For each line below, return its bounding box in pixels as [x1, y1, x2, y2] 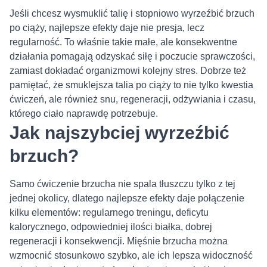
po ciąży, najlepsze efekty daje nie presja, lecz [10, 22, 204, 33]
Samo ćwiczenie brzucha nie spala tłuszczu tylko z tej [10, 178, 235, 189]
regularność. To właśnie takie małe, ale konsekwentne [10, 36, 237, 47]
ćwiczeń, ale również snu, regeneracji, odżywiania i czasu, [10, 94, 256, 104]
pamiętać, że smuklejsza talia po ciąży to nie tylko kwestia [10, 79, 253, 90]
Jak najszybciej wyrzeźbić [10, 122, 229, 142]
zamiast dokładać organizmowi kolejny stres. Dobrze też [10, 65, 246, 76]
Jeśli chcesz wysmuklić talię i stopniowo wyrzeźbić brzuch [10, 8, 254, 18]
